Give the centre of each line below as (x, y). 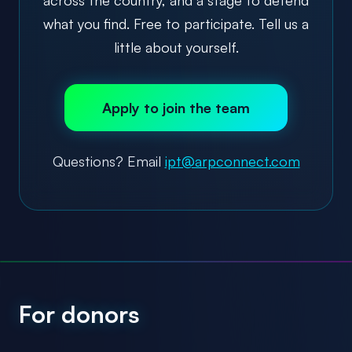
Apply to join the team (176, 107)
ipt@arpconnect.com (232, 161)
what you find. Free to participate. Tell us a (176, 23)
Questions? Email (108, 161)
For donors (79, 313)
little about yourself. (176, 47)
